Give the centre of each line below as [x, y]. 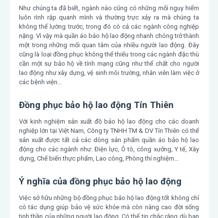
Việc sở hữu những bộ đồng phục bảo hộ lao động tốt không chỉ [109, 198]
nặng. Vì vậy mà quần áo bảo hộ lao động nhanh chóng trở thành [109, 36]
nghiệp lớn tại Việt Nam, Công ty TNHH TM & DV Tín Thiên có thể [109, 131]
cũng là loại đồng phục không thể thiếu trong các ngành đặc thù [109, 54]
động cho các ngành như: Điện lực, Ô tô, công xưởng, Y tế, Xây [109, 149]
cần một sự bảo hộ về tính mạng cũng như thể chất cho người [109, 64]
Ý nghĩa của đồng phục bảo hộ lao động [100, 182]
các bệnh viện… [40, 82]
